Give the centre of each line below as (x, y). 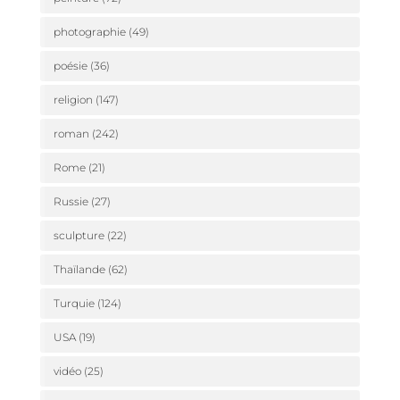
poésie (70, 66)
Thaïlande (79, 269)
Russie (71, 201)
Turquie (74, 303)
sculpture (79, 235)
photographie (89, 32)
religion (73, 100)
